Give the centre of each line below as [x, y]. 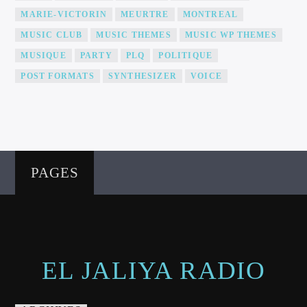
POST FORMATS [58, 76]
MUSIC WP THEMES [231, 35]
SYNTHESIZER [143, 76]
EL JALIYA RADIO [153, 270]
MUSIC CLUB [52, 35]
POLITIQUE [186, 56]
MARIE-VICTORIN [64, 15]
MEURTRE [145, 15]
